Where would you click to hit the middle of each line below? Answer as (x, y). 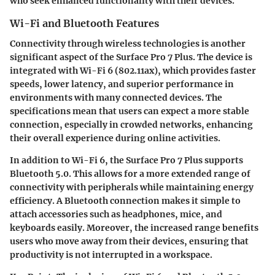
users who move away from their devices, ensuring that (129, 241)
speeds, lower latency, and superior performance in (122, 84)
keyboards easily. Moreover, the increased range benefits (134, 227)
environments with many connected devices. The (116, 97)
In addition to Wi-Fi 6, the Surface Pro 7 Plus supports (126, 160)
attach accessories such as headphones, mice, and (116, 214)
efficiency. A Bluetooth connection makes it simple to (125, 200)
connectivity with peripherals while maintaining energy (132, 187)
